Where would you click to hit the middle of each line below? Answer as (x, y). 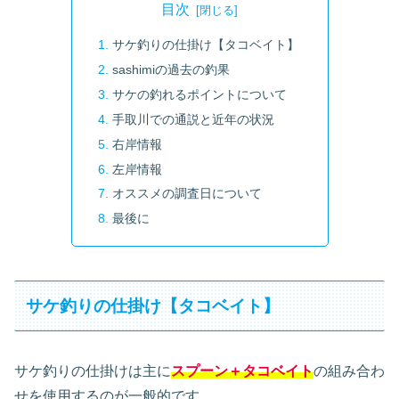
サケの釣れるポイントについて (199, 94)
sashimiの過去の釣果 (171, 70)
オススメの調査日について (187, 194)
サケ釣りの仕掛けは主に (93, 371)
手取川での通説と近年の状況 (193, 119)
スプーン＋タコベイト (242, 371)
